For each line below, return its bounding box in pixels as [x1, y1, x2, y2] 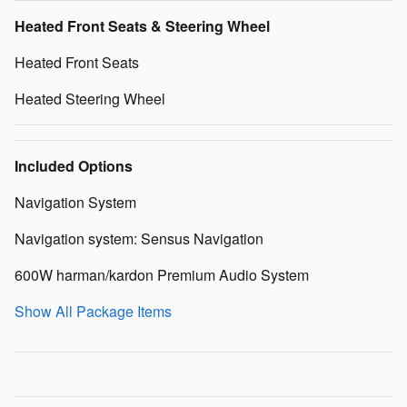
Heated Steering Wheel [15, 88, 165, 109]
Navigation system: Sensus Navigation [15, 228, 263, 249]
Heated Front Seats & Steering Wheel [15, 15, 270, 36]
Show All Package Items [15, 301, 172, 322]
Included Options [15, 155, 133, 176]
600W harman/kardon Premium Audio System [15, 264, 309, 285]
